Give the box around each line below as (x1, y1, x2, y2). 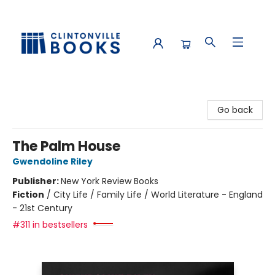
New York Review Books (61, 175, 158, 187)
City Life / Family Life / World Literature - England (53, 188, 263, 201)
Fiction (12, 188, 44, 201)
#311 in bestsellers (12, 219, 88, 231)
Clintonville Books (9, 90, 83, 103)
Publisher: (12, 175, 61, 187)
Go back (217, 104, 253, 116)
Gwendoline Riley (12, 155, 93, 168)
